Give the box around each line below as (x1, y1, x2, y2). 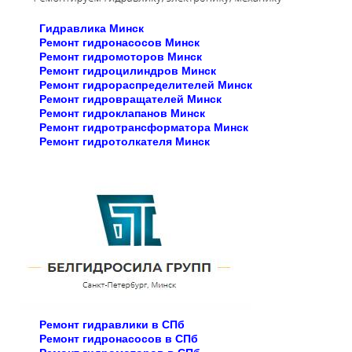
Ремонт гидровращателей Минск (39, 92, 222, 105)
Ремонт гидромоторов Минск (39, 49, 202, 63)
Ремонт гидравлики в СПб (39, 317, 185, 331)
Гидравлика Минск (39, 21, 144, 35)
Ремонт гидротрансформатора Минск (39, 120, 248, 134)
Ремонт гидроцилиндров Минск (39, 64, 216, 77)
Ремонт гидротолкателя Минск (39, 134, 210, 148)
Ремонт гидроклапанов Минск (39, 106, 205, 119)
